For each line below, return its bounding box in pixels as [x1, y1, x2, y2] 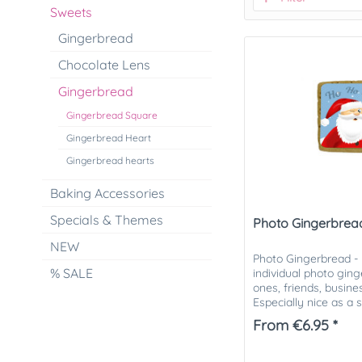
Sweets [50, 4, 92, 20]
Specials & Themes [50, 212, 163, 228]
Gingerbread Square [66, 109, 158, 121]
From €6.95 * [253, 316, 339, 335]
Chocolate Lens [58, 57, 150, 73]
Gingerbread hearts [66, 154, 154, 166]
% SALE [50, 265, 93, 281]
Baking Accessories [50, 185, 165, 201]
